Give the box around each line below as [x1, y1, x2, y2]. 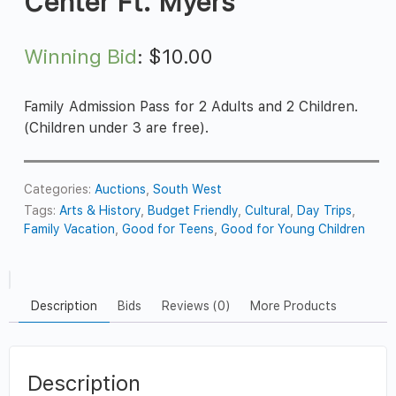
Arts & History [59, 203, 141, 218]
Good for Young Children [221, 222, 366, 237]
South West [153, 182, 223, 197]
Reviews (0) [162, 299, 230, 314]
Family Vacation [24, 222, 116, 237]
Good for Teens [122, 222, 215, 237]
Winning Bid [24, 44, 138, 70]
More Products [250, 299, 337, 314]
